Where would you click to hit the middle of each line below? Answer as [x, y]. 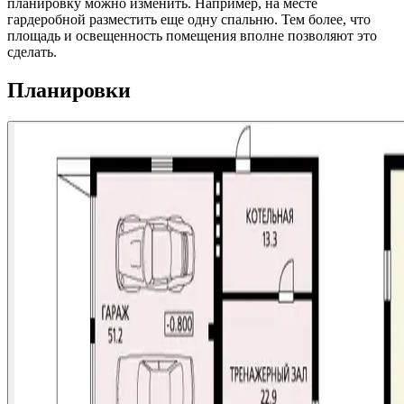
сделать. [32, 52]
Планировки [69, 90]
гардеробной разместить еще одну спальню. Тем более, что [189, 20]
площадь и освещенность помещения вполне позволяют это [192, 36]
